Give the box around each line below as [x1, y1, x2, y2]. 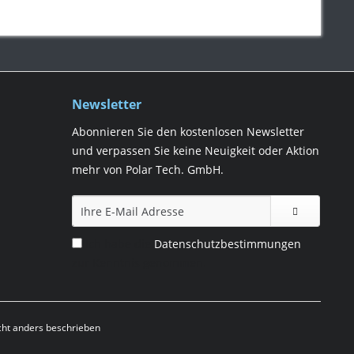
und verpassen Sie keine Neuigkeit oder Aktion [72, 142, 319, 158]
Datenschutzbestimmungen [154, 235, 301, 251]
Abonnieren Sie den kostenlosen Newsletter [72, 123, 304, 139]
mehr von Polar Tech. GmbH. [72, 161, 224, 177]
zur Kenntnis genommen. [72, 254, 206, 270]
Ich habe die [85, 235, 154, 251]
